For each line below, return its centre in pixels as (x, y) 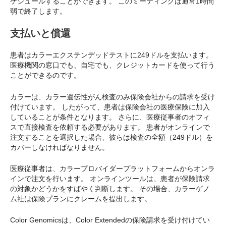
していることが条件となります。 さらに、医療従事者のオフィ (110, 117)
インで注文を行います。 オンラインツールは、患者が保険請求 (110, 178)
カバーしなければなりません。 (60, 147)
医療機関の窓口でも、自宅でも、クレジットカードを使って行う (112, 65)
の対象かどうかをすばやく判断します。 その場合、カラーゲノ (110, 188)
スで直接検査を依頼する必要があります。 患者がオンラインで (110, 127)
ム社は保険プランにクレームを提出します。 (81, 199)
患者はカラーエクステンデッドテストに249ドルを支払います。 (111, 55)
